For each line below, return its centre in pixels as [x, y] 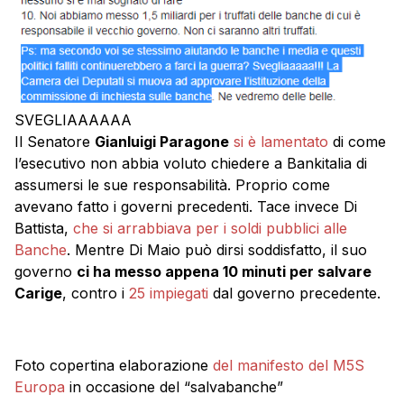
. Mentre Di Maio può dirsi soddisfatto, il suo [217, 250]
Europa [40, 387]
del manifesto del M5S [289, 366]
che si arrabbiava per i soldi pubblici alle [210, 229]
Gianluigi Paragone [162, 142]
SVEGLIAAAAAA [73, 120]
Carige [38, 294]
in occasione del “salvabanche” [174, 387]
